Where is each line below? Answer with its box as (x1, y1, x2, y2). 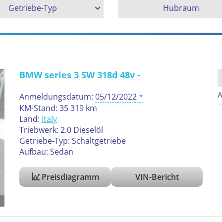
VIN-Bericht (135, 171, 179, 183)
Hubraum (163, 2, 200, 14)
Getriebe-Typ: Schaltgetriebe (19, 135, 126, 147)
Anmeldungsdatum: (19, 91, 95, 103)
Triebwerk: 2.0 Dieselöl (19, 124, 103, 136)
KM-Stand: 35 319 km (19, 103, 97, 114)
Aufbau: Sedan (19, 146, 73, 158)
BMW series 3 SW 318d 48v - (19, 69, 140, 81)
